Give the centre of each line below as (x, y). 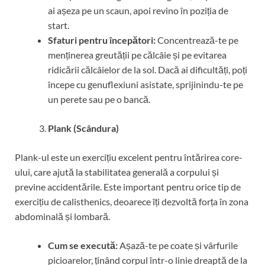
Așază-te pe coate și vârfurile (178, 245)
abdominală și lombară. (62, 216)
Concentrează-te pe (197, 40)
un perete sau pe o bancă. (99, 99)
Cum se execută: (83, 245)
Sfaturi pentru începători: (102, 40)
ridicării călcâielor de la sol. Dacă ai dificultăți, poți (148, 69)
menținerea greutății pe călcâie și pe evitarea (137, 54)
